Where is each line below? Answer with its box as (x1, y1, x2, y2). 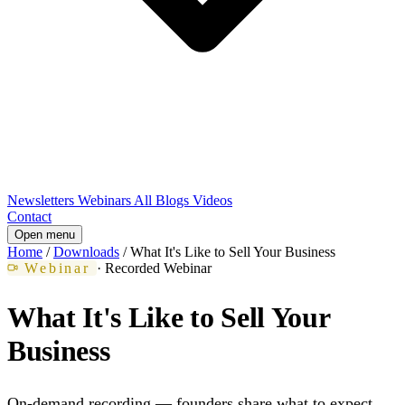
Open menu (14, 228, 75, 241)
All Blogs (134, 193, 193, 208)
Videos (193, 193, 232, 208)
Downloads (53, 244, 119, 259)
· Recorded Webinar (96, 260, 212, 276)
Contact (7, 209, 52, 224)
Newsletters (7, 193, 78, 208)
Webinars (78, 193, 134, 208)
